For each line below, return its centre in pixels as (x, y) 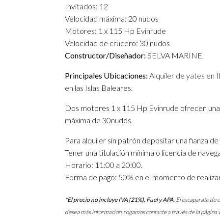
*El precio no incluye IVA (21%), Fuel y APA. (120, 200)
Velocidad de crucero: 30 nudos (117, 43)
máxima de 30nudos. (99, 120)
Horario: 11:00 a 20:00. (104, 165)
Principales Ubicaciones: (106, 75)
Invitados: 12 (86, 6)
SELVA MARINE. (176, 55)
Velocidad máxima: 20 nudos (112, 18)
